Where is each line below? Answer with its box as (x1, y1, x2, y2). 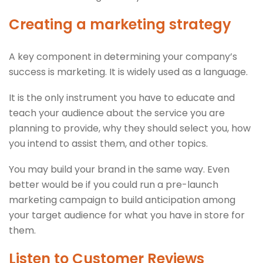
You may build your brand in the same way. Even (9, 162, 230, 176)
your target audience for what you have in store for (9, 208, 245, 222)
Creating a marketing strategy (9, 14, 231, 34)
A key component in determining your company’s (9, 49, 237, 63)
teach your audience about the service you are (9, 106, 225, 120)
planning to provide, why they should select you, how (9, 121, 251, 135)
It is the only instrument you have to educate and (9, 90, 235, 104)
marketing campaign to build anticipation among (9, 193, 235, 207)
